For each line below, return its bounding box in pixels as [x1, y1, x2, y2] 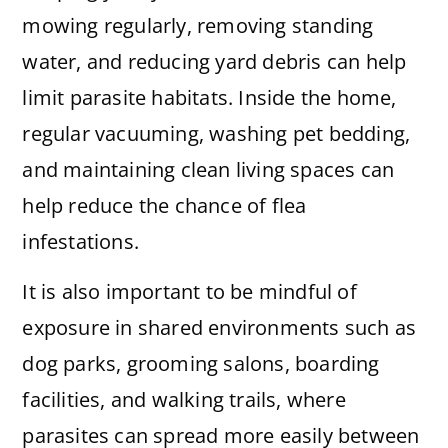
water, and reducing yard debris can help [22, 48, 407, 76]
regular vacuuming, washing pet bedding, [22, 120, 411, 148]
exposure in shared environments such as [22, 314, 417, 342]
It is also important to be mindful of [22, 278, 357, 306]
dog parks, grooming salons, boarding [22, 350, 380, 378]
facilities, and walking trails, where [22, 386, 346, 414]
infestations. [22, 228, 139, 256]
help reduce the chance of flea [22, 192, 307, 220]
